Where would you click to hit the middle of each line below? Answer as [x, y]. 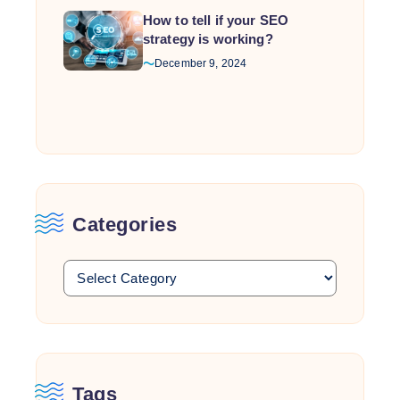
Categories [125, 225]
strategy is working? [208, 39]
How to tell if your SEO [216, 20]
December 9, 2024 [200, 63]
